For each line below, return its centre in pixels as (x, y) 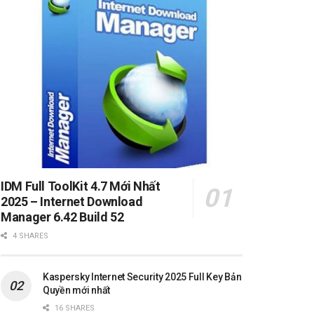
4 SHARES (29, 235)
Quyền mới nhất (77, 290)
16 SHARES (74, 308)
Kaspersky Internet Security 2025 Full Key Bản (142, 277)
